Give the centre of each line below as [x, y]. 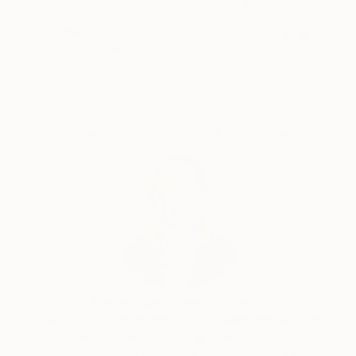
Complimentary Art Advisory [178, 135]
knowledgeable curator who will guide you [178, 338]
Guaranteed [99, 50]
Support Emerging [257, 32]
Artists [257, 50]
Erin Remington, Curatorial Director [178, 301]
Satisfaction [99, 32]
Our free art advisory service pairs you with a [178, 319]
